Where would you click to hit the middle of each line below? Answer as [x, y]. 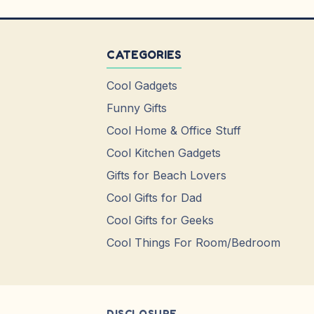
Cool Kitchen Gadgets [164, 153]
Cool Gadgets [142, 86]
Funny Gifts [137, 108]
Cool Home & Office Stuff [174, 131]
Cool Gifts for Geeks [160, 220]
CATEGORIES [144, 55]
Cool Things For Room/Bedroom [193, 243]
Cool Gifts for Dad [154, 198]
